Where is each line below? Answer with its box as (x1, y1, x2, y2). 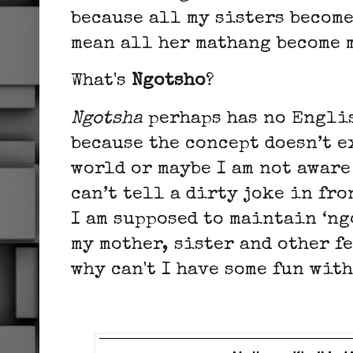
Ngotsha (71, 110, 143, 128)
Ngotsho (132, 72, 206, 91)
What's (71, 72, 132, 91)
